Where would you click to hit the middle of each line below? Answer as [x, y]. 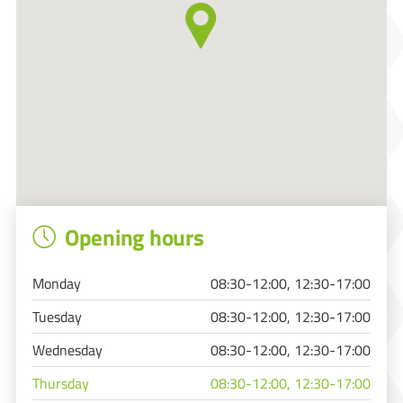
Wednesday [67, 349]
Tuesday [57, 316]
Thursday [61, 383]
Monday [57, 283]
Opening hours [134, 237]
